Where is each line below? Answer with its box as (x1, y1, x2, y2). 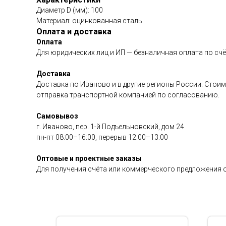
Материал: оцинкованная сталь (36, 17, 142, 25)
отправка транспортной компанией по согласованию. (36, 91, 219, 99)
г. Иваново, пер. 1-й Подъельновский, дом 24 (36, 123, 184, 131)
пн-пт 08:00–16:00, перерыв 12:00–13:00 (36, 133, 168, 141)
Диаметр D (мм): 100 (36, 6, 103, 14)
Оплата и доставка (36, 27, 111, 36)
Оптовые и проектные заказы (36, 154, 142, 162)
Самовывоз (36, 112, 78, 120)
